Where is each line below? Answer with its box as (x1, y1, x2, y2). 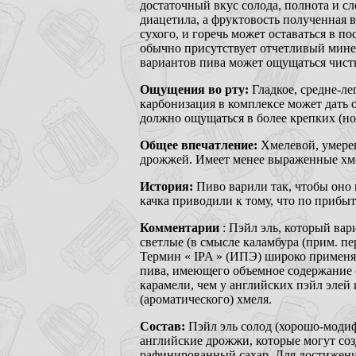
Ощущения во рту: (140, 82, 252, 96)
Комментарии (140, 220, 222, 234)
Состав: (140, 319, 188, 333)
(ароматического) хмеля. (140, 292, 272, 306)
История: (140, 179, 196, 193)
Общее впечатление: (140, 137, 261, 152)
